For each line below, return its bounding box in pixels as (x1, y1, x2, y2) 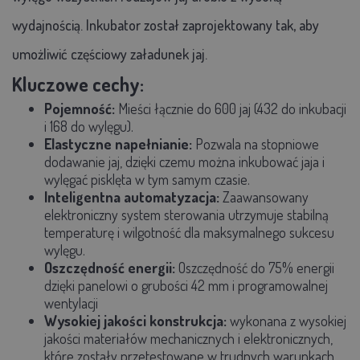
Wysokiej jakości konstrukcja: (44, 311, 230, 329)
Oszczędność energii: (44, 258, 178, 276)
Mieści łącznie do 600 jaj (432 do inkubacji (118, 99, 346, 117)
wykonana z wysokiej (230, 311, 346, 329)
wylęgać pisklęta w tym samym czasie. (44, 170, 250, 188)
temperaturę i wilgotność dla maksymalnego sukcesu (44, 223, 334, 241)
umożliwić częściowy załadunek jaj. (12, 44, 207, 63)
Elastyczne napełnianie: (44, 134, 195, 153)
